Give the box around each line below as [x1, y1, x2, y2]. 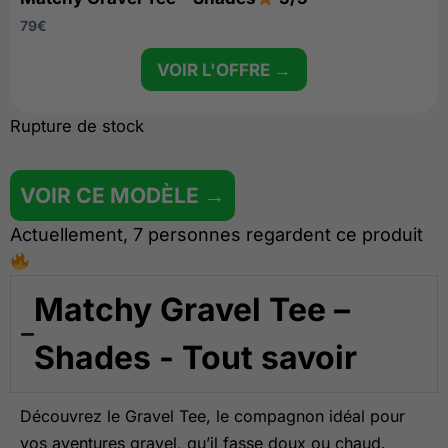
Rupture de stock [10, 116, 144, 136]
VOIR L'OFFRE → [157, 60, 291, 80]
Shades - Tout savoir [34, 338, 357, 377]
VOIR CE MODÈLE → [20, 183, 225, 208]
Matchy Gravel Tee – [34, 290, 350, 329]
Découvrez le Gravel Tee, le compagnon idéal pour [20, 406, 405, 426]
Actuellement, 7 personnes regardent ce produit [10, 224, 423, 245]
